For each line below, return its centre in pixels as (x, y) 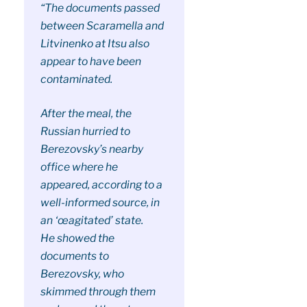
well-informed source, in (100, 202)
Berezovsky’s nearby (91, 149)
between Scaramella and (102, 26)
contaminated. (76, 79)
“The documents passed (100, 8)
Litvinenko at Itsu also (95, 44)
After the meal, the (86, 113)
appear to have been (90, 62)
